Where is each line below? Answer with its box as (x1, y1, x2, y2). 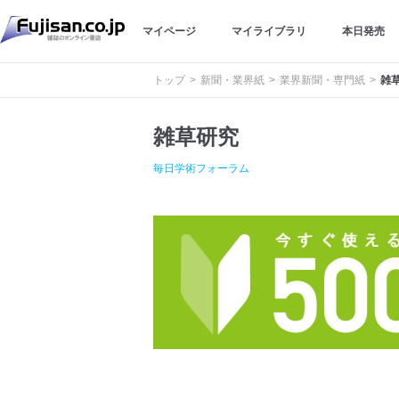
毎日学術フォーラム (153, 162, 249, 175)
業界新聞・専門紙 (280, 74, 365, 86)
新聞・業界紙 (200, 74, 265, 86)
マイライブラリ (232, 24, 306, 37)
